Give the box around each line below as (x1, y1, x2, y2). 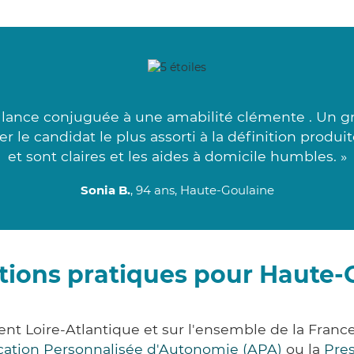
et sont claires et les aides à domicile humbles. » (7, 148, 347, 165)
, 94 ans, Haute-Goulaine (130, 183, 274, 198)
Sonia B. (80, 183, 130, 198)
